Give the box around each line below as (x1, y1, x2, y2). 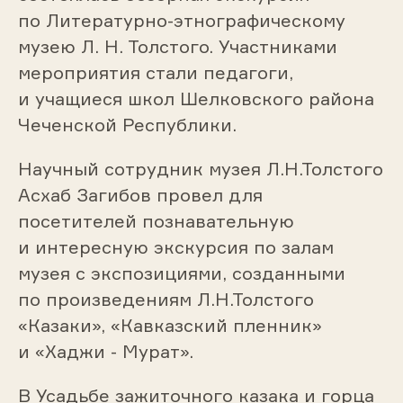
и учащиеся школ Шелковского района (17, 87, 374, 111)
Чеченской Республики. (17, 113, 237, 137)
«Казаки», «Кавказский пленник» (17, 314, 322, 337)
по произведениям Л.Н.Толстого (17, 288, 314, 311)
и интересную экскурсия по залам (17, 236, 334, 259)
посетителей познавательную (17, 210, 294, 233)
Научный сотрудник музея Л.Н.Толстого (17, 157, 383, 181)
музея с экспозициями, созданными (17, 262, 345, 285)
